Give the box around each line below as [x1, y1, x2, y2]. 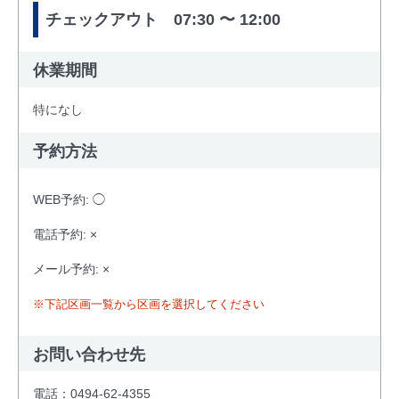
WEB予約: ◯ [33, 191, 105, 207]
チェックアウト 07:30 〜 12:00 [45, 10, 281, 28]
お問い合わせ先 [33, 345, 145, 363]
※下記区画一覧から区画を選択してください [33, 297, 265, 311]
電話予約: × [33, 226, 97, 241]
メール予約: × [33, 261, 110, 276]
